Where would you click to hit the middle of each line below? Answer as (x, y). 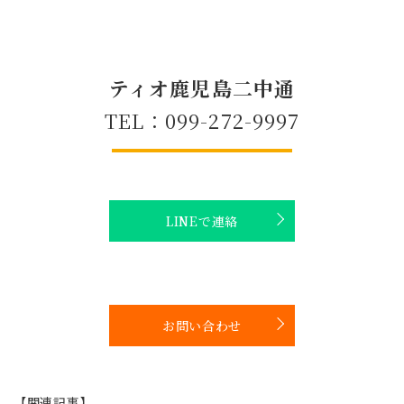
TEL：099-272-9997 (202, 120)
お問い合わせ (202, 325)
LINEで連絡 (202, 220)
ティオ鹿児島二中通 (202, 87)
